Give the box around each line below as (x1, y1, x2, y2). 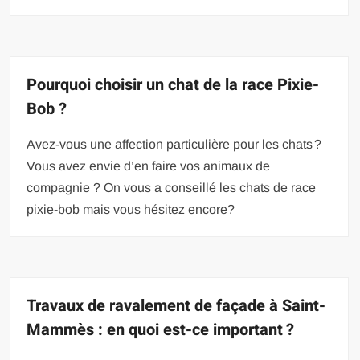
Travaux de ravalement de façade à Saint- (27, 293, 326, 317)
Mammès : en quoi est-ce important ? (27, 317, 295, 342)
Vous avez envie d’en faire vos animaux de (27, 158, 271, 173)
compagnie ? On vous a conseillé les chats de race (27, 180, 317, 194)
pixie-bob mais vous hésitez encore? (27, 202, 235, 216)
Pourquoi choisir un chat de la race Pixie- (27, 72, 320, 96)
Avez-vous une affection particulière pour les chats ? (27, 137, 322, 151)
